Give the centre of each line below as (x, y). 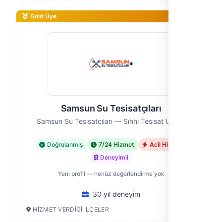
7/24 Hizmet (116, 144)
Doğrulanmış (65, 144)
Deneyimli (114, 157)
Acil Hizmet (166, 144)
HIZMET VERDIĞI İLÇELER (71, 209)
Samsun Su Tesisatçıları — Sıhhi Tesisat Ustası (111, 121)
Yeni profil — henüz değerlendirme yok (111, 174)
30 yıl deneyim (116, 194)
